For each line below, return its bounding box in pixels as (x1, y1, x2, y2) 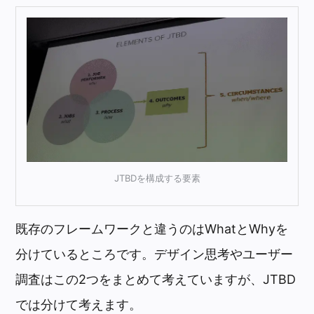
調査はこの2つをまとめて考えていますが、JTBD (15, 271, 296, 287)
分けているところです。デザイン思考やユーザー (15, 246, 294, 261)
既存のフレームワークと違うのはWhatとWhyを (15, 221, 289, 236)
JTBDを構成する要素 (114, 172, 200, 184)
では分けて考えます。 (15, 296, 142, 312)
